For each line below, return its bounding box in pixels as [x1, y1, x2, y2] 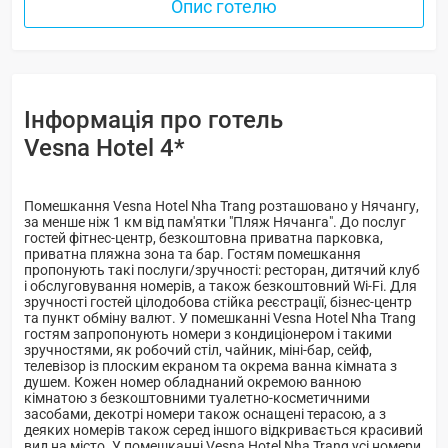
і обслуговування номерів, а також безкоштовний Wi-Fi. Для [24, 277, 417, 294]
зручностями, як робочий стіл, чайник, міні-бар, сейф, [24, 341, 372, 358]
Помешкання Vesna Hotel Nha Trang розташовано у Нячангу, [24, 197, 419, 214]
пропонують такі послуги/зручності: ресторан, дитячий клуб [24, 261, 420, 278]
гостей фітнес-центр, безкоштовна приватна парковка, [24, 229, 383, 246]
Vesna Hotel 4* [24, 133, 185, 162]
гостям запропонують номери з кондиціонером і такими [24, 325, 392, 342]
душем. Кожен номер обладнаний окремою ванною [24, 373, 361, 390]
